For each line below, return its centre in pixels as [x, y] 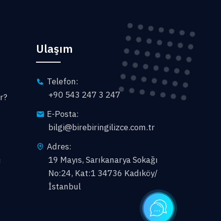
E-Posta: [63, 114]
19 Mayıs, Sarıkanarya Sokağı [103, 160]
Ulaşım [54, 49]
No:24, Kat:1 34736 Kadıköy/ [103, 173]
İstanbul [65, 186]
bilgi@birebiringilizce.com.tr [102, 127]
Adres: [59, 147]
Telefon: [63, 81]
